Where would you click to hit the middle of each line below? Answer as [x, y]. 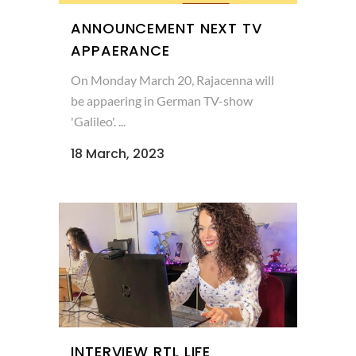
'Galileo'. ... [98, 121]
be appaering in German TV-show [162, 100]
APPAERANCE [121, 50]
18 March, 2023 [118, 153]
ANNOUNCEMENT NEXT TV [166, 28]
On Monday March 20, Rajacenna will [172, 79]
